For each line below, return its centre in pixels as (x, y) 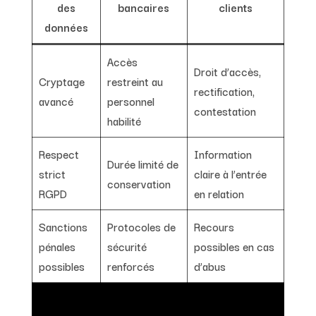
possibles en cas (234, 246)
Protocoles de (141, 226)
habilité (124, 120)
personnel (130, 101)
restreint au (135, 81)
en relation (219, 193)
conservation (139, 183)
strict (52, 173)
